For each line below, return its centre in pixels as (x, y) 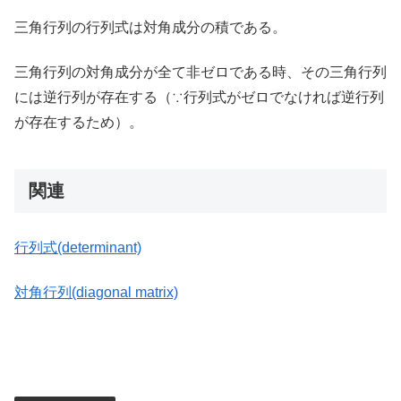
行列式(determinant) (78, 247)
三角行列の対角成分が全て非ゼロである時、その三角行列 (200, 73)
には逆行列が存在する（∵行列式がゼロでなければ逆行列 (199, 98)
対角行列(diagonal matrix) (96, 293)
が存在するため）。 (79, 123)
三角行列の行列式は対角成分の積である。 (150, 27)
